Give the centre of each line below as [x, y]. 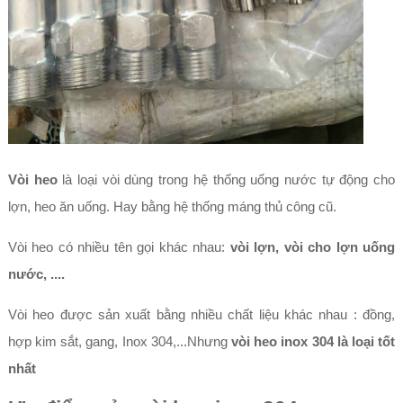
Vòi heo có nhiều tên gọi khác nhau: [119, 247]
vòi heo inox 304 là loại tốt [313, 341]
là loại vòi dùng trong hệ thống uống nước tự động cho [229, 179]
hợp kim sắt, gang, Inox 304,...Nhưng [119, 341]
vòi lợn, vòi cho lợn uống [313, 247]
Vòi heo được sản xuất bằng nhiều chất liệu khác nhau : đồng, [201, 314]
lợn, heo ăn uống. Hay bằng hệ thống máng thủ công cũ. [172, 206]
